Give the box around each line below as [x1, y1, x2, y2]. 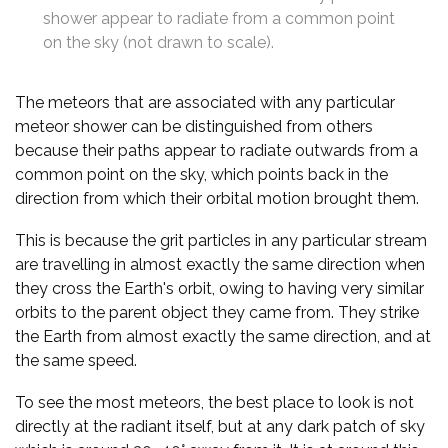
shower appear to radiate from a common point [43, 8, 395, 28]
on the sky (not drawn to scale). [43, 32, 274, 52]
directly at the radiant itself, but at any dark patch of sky [15, 416, 425, 436]
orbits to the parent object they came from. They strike [15, 302, 419, 322]
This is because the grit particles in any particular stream [15, 230, 427, 250]
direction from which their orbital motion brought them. [15, 188, 419, 208]
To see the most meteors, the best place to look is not [15, 392, 414, 412]
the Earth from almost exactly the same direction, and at [15, 326, 431, 346]
